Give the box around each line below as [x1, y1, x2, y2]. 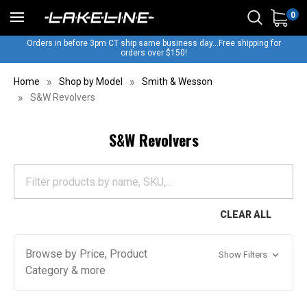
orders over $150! [120, 48, 187, 58]
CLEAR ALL [219, 209, 271, 220]
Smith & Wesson [141, 76, 212, 87]
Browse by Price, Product [25, 247, 147, 260]
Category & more [25, 264, 106, 277]
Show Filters [218, 249, 269, 260]
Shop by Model [58, 76, 123, 87]
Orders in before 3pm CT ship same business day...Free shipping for [26, 38, 281, 48]
